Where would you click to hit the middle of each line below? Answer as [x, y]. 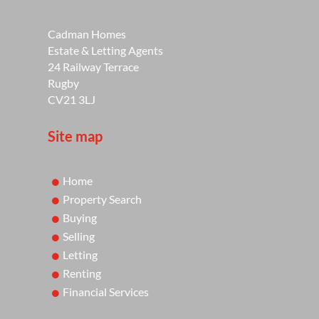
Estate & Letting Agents [106, 50]
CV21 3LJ [72, 99]
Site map [75, 136]
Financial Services [106, 291]
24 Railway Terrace [94, 66]
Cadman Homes [87, 33]
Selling [79, 236]
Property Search [103, 199]
